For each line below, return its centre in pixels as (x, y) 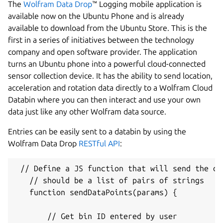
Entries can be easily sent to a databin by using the (97, 132)
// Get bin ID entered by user (97, 216)
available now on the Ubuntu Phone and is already (96, 16)
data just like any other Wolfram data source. (87, 112)
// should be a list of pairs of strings (110, 180)
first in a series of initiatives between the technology (101, 40)
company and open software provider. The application (103, 52)
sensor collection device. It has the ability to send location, (110, 76)
